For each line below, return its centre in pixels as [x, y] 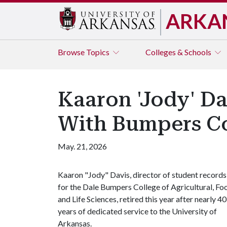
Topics [99, 52]
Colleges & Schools [179, 52]
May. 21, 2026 [82, 146]
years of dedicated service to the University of [137, 211]
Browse [72, 52]
